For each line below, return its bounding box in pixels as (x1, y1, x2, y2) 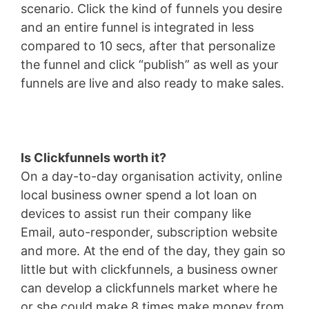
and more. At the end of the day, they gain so (21, 243, 286, 258)
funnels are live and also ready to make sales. (21, 76, 284, 90)
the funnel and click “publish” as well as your (21, 57, 279, 72)
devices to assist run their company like (21, 206, 251, 221)
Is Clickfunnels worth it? (21, 150, 166, 165)
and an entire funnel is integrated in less (21, 20, 254, 34)
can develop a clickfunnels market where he (21, 281, 277, 295)
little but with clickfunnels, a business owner (21, 262, 278, 277)
